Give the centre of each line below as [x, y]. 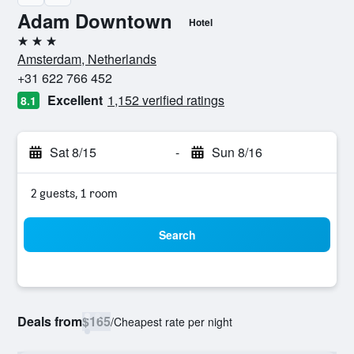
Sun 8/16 [237, 152]
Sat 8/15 [73, 152]
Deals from [50, 321]
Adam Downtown [95, 21]
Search [177, 235]
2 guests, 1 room [74, 193]
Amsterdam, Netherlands [87, 59]
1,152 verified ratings [166, 100]
